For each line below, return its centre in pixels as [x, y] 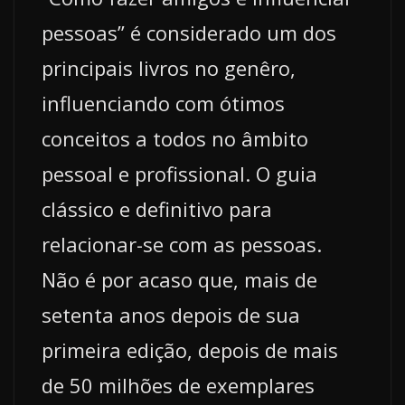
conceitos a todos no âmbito [175, 139]
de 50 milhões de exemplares [178, 386]
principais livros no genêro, [169, 68]
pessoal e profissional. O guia [179, 174]
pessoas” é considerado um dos [189, 33]
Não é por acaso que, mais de [179, 280]
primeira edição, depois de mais [190, 350]
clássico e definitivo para [157, 209]
